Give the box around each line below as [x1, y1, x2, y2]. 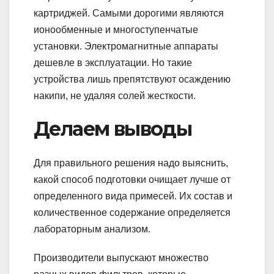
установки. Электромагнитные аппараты [34, 40, 218, 51]
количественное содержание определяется [34, 207, 231, 218]
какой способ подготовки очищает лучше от [34, 174, 231, 185]
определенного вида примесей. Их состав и [34, 191, 232, 202]
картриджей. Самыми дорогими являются [34, 7, 224, 18]
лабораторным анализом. [34, 224, 150, 235]
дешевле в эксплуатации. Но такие [34, 57, 192, 68]
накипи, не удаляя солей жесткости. [34, 90, 196, 101]
